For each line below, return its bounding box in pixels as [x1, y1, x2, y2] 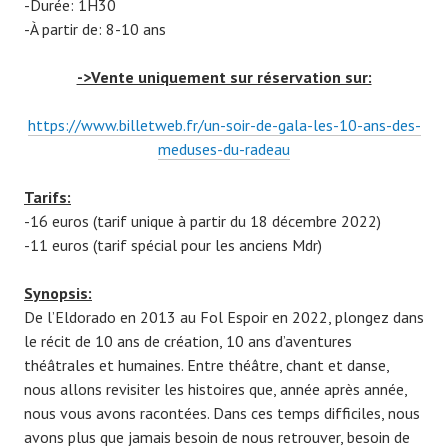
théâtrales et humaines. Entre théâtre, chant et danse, [24, 355, 389, 376]
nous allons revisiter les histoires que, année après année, [24, 379, 407, 400]
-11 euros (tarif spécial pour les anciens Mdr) [24, 235, 322, 256]
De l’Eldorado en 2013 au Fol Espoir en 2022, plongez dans [24, 307, 424, 328]
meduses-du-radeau [158, 139, 290, 160]
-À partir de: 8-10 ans [24, 19, 166, 40]
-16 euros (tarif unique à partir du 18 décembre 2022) [24, 211, 381, 232]
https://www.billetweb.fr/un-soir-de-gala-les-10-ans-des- [27, 115, 421, 136]
